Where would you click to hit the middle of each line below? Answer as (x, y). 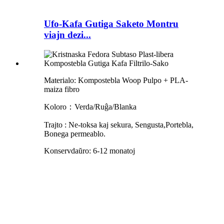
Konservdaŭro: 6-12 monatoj (89, 151)
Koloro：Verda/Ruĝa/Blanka (90, 107)
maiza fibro (62, 89)
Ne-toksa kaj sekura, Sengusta (116, 125)
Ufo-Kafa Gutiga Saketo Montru (111, 24)
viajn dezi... (67, 35)
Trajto (53, 125)
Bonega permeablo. (75, 134)
